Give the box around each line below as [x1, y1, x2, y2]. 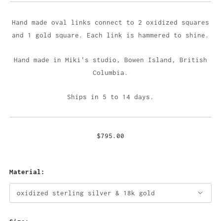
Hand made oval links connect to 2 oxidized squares [12, 18, 209, 27]
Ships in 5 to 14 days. [67, 93, 154, 101]
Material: [9, 168, 45, 176]
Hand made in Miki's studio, [14, 55, 124, 64]
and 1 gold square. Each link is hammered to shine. [12, 31, 209, 39]
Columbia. [93, 68, 128, 76]
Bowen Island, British [124, 55, 207, 64]
